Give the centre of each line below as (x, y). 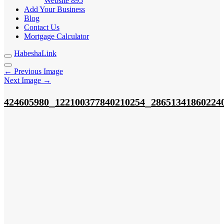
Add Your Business (54, 9)
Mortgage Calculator (56, 36)
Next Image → (27, 80)
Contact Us (42, 27)
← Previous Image (33, 71)
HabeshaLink (35, 53)
